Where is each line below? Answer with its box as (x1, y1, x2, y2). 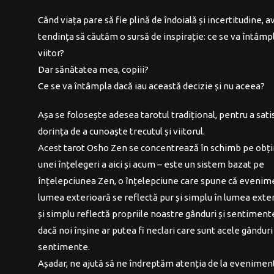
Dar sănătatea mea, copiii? (38, 64, 149, 75)
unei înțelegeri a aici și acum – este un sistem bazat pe (38, 159, 265, 169)
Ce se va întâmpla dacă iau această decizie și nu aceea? (38, 81, 265, 91)
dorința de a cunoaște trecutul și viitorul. (38, 126, 206, 136)
